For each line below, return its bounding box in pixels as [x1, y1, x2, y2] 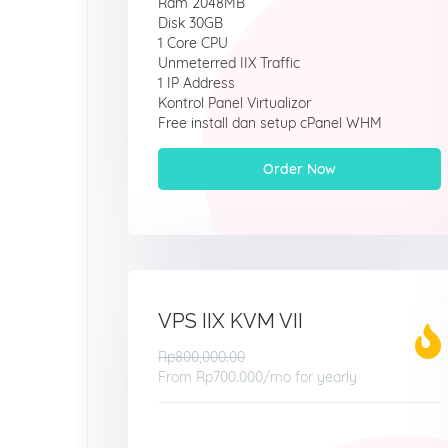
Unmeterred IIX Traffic [158, 54, 300, 72]
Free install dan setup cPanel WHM [158, 114, 382, 132]
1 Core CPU [158, 34, 228, 52]
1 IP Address [158, 74, 235, 92]
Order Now [262, 160, 336, 178]
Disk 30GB [158, 14, 223, 32]
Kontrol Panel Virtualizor [158, 94, 311, 112]
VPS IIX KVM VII [158, 309, 303, 333]
